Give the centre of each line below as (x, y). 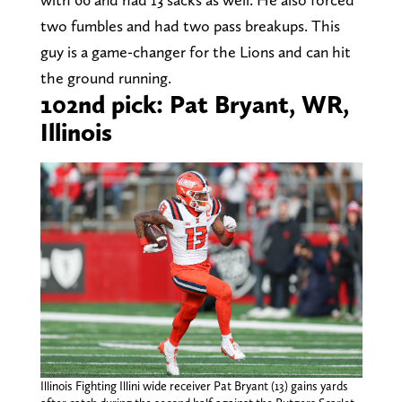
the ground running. (107, 78)
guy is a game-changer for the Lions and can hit (195, 52)
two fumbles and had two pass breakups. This (190, 26)
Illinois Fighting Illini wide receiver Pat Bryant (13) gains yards (194, 385)
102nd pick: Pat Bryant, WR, (194, 105)
